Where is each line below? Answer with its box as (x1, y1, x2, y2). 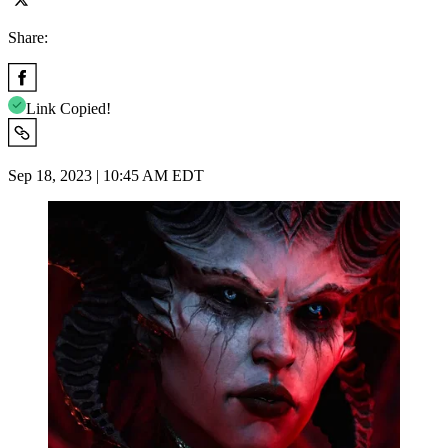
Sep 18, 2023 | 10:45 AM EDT (8, 166, 204, 184)
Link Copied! (26, 99, 111, 117)
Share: (8, 28, 48, 46)
